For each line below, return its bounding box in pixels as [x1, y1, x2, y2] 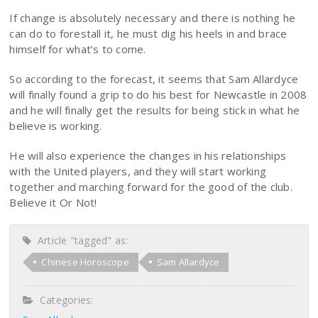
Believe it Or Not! [9, 195, 97, 209]
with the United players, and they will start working [9, 164, 267, 178]
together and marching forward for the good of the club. [9, 180, 292, 194]
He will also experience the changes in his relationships [9, 148, 287, 163]
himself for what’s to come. [9, 42, 146, 56]
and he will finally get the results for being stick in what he [9, 103, 300, 117]
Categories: [33, 293, 94, 307]
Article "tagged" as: [31, 234, 128, 247]
